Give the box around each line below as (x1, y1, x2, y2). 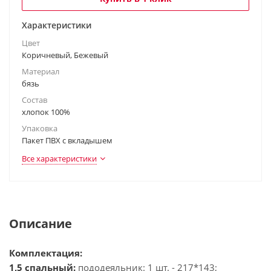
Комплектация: (9, 247, 82, 259)
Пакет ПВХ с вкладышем (22, 135, 113, 146)
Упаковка (22, 123, 57, 134)
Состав (22, 94, 47, 105)
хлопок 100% (22, 106, 70, 117)
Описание (9, 215, 72, 232)
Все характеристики (22, 153, 97, 164)
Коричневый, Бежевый (22, 50, 108, 60)
